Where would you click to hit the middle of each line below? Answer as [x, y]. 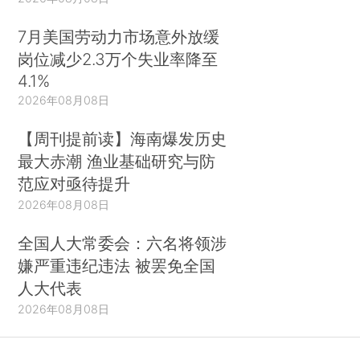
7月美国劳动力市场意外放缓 [119, 37]
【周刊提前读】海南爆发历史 [123, 138]
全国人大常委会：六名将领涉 [123, 243]
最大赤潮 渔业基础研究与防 [117, 161]
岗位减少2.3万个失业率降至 [118, 59]
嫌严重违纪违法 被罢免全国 [117, 265]
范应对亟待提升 [74, 183]
